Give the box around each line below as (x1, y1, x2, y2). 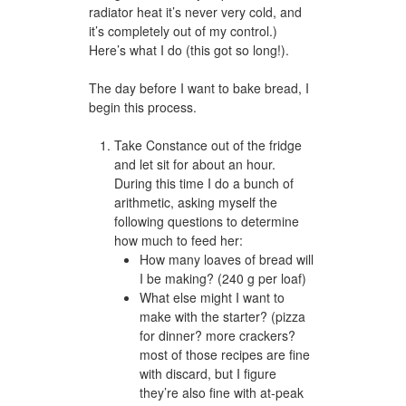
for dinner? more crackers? (140, 325, 295, 344)
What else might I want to (140, 287, 285, 306)
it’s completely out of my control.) (89, 21, 277, 40)
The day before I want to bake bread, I (89, 78, 309, 97)
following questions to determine (114, 211, 299, 230)
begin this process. (89, 97, 197, 116)
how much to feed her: (114, 230, 243, 249)
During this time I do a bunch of (114, 173, 294, 192)
